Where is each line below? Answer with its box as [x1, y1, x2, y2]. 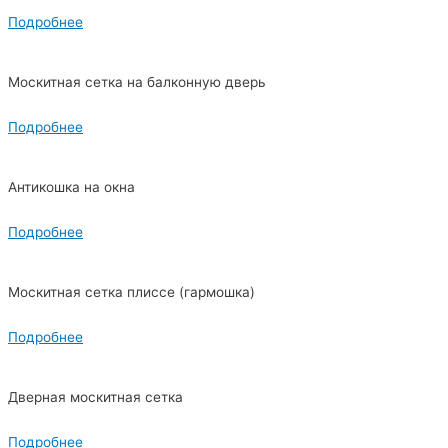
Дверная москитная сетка [8, 388, 183, 405]
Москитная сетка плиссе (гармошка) [8, 283, 255, 300]
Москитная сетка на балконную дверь [8, 73, 266, 90]
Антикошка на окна [8, 178, 135, 195]
